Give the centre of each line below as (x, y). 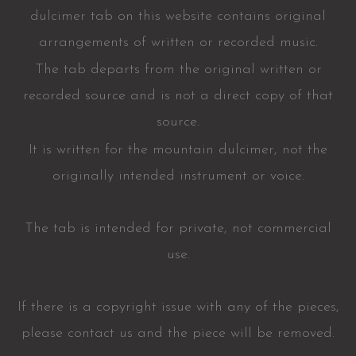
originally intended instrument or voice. (178, 176)
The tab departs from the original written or (178, 70)
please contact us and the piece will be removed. (178, 334)
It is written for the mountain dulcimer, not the (178, 150)
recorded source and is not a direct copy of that (178, 96)
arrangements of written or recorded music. (178, 42)
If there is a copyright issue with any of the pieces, (178, 308)
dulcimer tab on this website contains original (178, 16)
